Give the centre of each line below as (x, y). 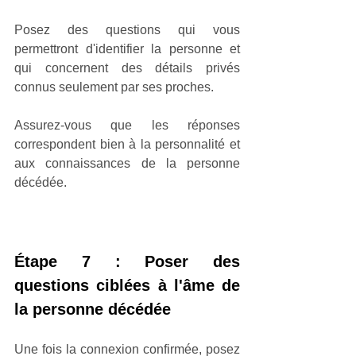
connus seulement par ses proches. (114, 87)
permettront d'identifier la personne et (127, 48)
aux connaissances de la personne (127, 163)
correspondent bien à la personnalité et (127, 144)
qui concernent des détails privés (127, 68)
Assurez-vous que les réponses (127, 125)
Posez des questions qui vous (127, 29)
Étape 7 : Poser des (127, 261)
